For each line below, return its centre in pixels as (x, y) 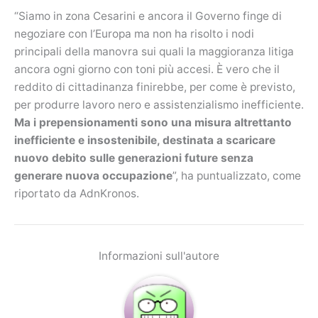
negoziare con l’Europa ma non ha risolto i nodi (134, 33)
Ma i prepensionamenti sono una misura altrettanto (153, 122)
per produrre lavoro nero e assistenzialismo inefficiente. (159, 104)
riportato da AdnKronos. (77, 193)
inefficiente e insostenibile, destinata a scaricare (145, 140)
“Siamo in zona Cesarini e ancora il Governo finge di (148, 16)
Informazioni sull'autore (159, 256)
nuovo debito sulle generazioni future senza (134, 158)
